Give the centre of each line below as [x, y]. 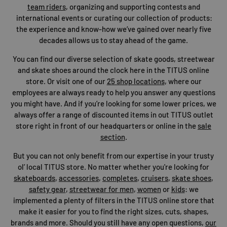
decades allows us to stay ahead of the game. [113, 40]
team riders [46, 6]
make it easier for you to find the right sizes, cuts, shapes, [113, 211]
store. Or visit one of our [66, 81]
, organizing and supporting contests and [133, 6]
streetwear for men [101, 189]
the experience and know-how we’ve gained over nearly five [113, 29]
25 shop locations [136, 81]
